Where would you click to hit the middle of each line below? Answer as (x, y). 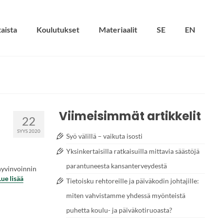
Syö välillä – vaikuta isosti (104, 136)
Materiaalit (118, 29)
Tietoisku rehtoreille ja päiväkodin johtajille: (133, 181)
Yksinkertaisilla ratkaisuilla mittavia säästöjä (133, 151)
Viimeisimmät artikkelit (130, 116)
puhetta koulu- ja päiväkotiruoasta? (119, 210)
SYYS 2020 (29, 131)
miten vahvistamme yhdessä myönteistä (126, 195)
